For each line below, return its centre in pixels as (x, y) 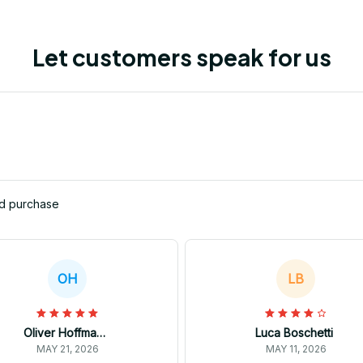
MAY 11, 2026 (296, 349)
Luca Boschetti (294, 333)
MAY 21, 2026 (67, 349)
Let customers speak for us (181, 58)
